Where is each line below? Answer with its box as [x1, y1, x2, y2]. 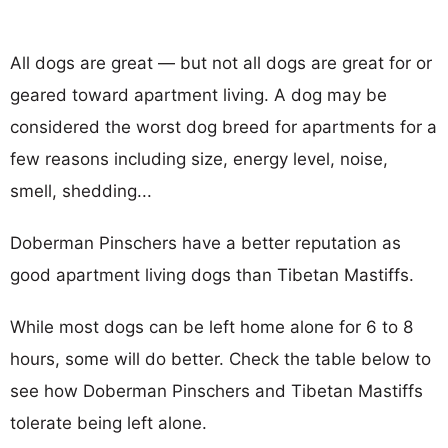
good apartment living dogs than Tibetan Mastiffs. [10, 264, 414, 285]
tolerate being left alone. [10, 412, 207, 433]
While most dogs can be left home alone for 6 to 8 [10, 316, 413, 337]
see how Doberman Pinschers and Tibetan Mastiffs [10, 380, 423, 401]
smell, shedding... [10, 180, 152, 201]
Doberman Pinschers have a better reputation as [10, 232, 401, 253]
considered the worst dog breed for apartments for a [10, 116, 437, 137]
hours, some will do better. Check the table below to [10, 348, 431, 369]
